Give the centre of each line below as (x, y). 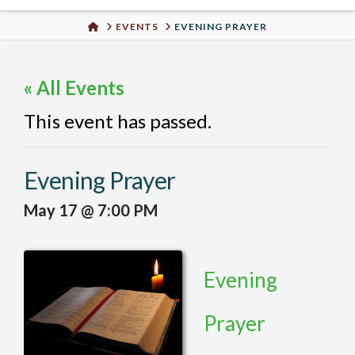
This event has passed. (118, 121)
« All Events (74, 88)
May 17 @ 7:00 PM (91, 210)
